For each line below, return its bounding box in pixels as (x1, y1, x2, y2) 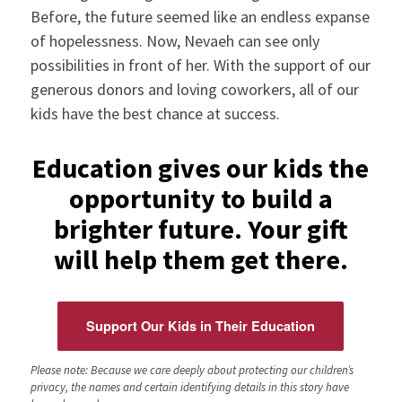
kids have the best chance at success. (30, 103, 280, 125)
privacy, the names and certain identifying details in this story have (30, 379, 349, 395)
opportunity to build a (68, 181, 333, 216)
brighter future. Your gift (53, 212, 348, 247)
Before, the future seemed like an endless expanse (30, 6, 370, 28)
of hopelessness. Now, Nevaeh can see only (30, 31, 319, 52)
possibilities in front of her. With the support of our (30, 55, 371, 76)
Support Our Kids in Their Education (86, 317, 316, 336)
